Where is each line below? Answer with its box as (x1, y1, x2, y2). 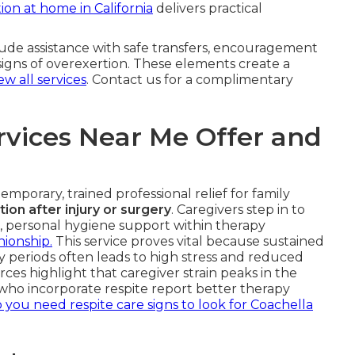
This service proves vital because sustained (52, 234, 324, 249)
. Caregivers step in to (171, 202, 305, 217)
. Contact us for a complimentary (86, 72, 293, 87)
